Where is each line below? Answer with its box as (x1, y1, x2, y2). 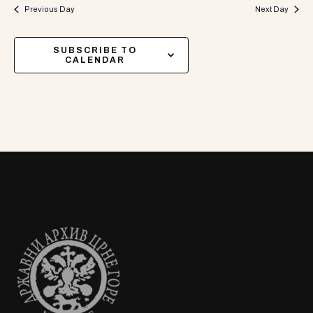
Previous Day (24, 5, 75, 14)
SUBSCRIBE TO (53, 45, 138, 56)
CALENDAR (65, 55, 126, 66)
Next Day (255, 5, 289, 14)
